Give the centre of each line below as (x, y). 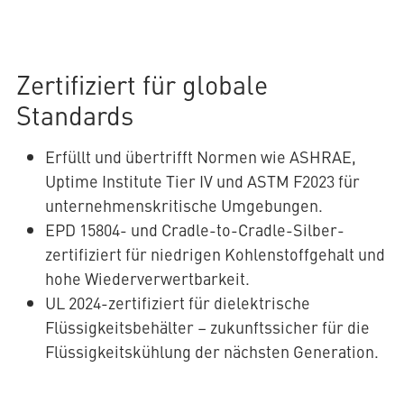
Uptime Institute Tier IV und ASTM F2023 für (202, 181)
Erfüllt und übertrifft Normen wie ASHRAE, (200, 157)
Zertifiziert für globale (142, 84)
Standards (74, 115)
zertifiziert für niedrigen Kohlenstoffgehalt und (215, 254)
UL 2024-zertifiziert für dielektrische (177, 303)
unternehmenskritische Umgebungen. (184, 206)
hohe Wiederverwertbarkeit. (147, 279)
